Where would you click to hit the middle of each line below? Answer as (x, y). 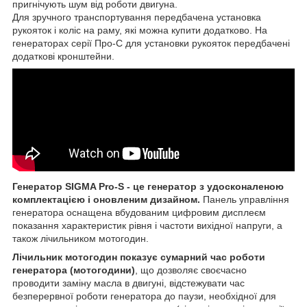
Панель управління (245, 199)
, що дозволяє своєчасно (191, 270)
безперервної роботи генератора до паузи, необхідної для (144, 296)
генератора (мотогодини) (74, 270)
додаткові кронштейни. (63, 56)
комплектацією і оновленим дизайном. (106, 199)
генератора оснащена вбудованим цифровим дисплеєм (139, 212)
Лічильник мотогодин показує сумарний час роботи (139, 257)
